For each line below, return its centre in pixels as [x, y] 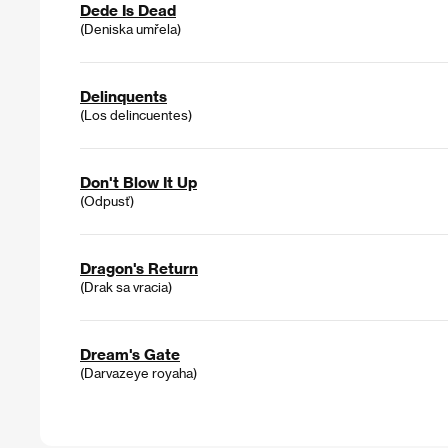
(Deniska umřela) [130, 29]
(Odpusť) [107, 201]
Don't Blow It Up [138, 182]
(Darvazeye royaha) [138, 373]
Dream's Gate [130, 354]
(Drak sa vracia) [126, 287]
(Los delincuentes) [136, 115]
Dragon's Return [139, 268]
